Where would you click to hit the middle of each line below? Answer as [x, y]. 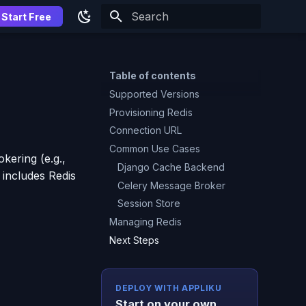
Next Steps [134, 240]
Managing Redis [145, 222]
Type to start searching [180, 41]
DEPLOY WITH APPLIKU [169, 288]
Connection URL [145, 130]
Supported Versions [154, 94]
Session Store [149, 204]
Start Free [26, 16]
